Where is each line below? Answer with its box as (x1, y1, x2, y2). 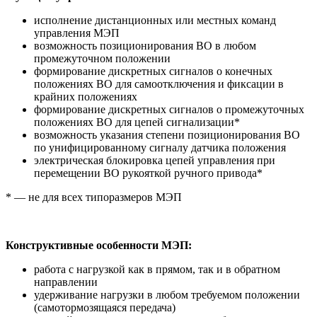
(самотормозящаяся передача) (34, 301, 175, 313)
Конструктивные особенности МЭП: (6, 239, 192, 251)
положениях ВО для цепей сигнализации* (34, 116, 240, 128)
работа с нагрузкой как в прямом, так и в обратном (34, 263, 280, 275)
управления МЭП (34, 27, 120, 39)
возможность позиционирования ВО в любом (34, 40, 256, 52)
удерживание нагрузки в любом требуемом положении (34, 289, 300, 301)
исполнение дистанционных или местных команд (34, 14, 276, 26)
